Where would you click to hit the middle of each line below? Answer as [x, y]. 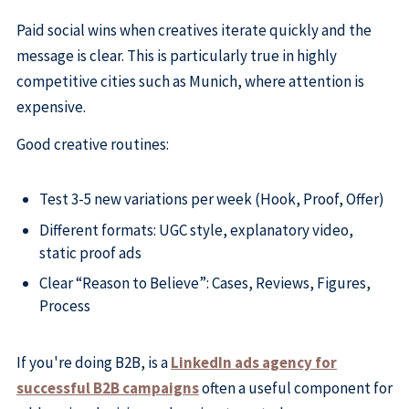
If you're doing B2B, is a [93, 362]
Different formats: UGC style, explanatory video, [196, 230]
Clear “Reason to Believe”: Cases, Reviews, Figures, [204, 283]
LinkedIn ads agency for [253, 362]
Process [64, 306]
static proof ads [90, 252]
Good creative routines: [92, 145]
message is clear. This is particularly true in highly [176, 55]
